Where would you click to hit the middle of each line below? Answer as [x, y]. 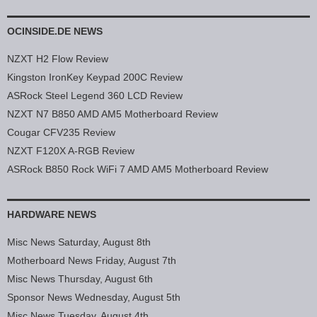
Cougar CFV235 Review [61, 133]
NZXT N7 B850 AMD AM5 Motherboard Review [113, 114]
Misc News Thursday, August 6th [80, 279]
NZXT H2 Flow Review [58, 59]
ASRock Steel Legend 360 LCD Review [95, 96]
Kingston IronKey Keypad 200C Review [95, 77]
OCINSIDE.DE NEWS [55, 31]
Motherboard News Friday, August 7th [92, 261]
